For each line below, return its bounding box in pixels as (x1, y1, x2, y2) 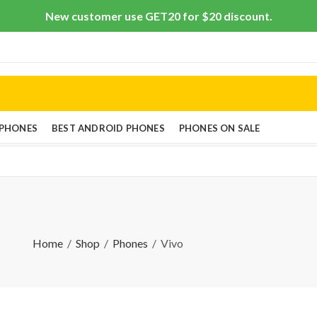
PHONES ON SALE (178, 122, 260, 134)
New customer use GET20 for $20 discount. (45, 9, 272, 23)
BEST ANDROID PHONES (52, 122, 165, 134)
